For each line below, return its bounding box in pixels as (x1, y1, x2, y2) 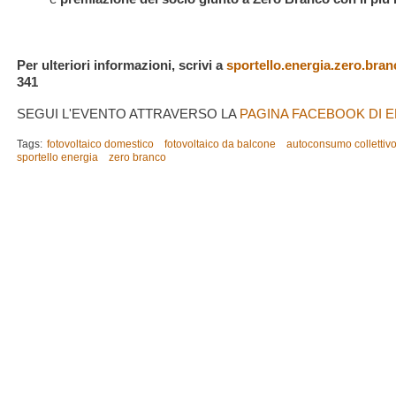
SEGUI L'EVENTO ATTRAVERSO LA (17, 106, 240, 122)
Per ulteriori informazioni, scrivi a (17, 57, 226, 72)
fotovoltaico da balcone (164, 138, 276, 151)
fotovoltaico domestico (47, 138, 154, 151)
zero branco (108, 151, 166, 164)
